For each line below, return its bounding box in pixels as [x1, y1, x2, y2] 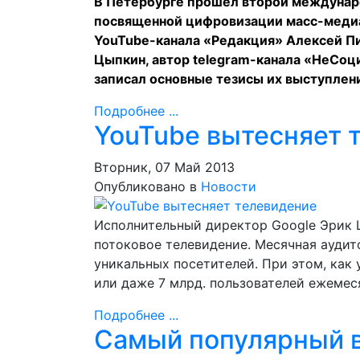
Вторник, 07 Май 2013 [94, 159, 235, 175]
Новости [201, 178, 256, 194]
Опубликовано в [94, 178, 197, 194]
